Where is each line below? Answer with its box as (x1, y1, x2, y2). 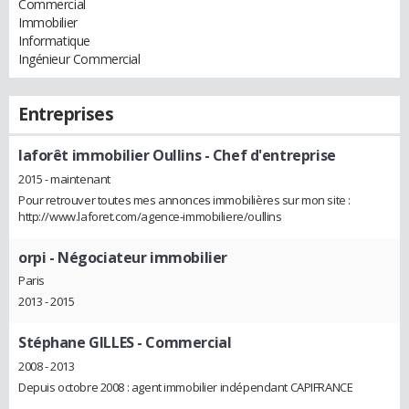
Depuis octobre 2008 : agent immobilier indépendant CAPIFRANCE (18, 379, 353, 396)
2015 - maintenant (18, 170, 110, 187)
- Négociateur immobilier (46, 246, 227, 267)
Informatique (18, 32, 90, 49)
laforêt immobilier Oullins (18, 145, 202, 165)
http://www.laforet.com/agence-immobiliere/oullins (18, 207, 282, 225)
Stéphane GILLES (18, 332, 134, 353)
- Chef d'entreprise (201, 145, 336, 165)
